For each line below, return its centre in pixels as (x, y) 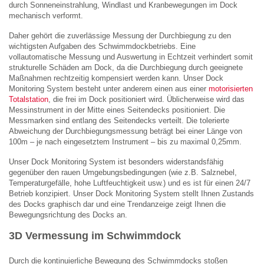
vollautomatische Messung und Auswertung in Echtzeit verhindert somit (131, 57)
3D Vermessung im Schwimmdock (95, 235)
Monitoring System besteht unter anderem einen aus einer (109, 88)
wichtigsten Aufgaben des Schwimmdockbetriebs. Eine (102, 46)
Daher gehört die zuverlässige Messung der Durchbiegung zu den (120, 35)
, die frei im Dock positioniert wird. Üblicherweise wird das (146, 99)
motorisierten (231, 88)
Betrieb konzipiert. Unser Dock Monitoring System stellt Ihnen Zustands (131, 193)
